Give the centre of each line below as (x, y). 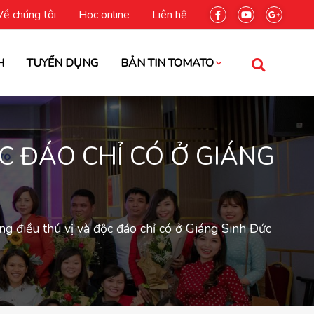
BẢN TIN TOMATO (167, 63)
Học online (104, 15)
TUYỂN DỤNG (62, 63)
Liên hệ (170, 15)
